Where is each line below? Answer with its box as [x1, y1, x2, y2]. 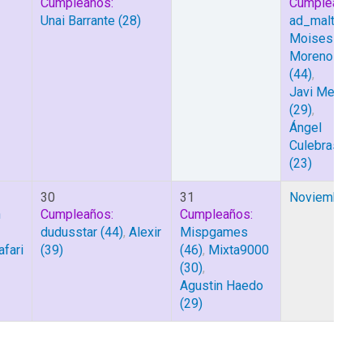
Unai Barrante [41, 13, 115, 28]
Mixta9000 [208, 242, 269, 258]
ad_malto [289, 13, 342, 28]
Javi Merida [289, 84, 356, 100]
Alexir [129, 224, 161, 240]
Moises [289, 31, 333, 46]
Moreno [289, 49, 333, 64]
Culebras [289, 138, 340, 153]
